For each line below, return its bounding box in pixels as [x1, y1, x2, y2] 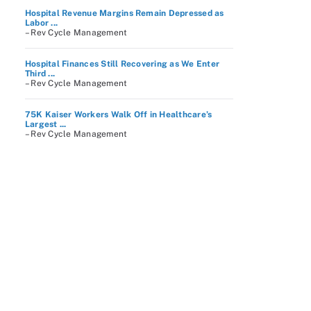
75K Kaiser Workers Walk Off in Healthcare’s [25, 110, 212, 119]
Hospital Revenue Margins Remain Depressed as [25, 8, 224, 18]
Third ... [25, 69, 56, 78]
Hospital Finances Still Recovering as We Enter [25, 59, 220, 69]
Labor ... [25, 18, 58, 28]
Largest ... [25, 119, 67, 129]
